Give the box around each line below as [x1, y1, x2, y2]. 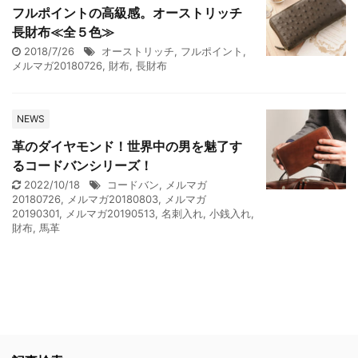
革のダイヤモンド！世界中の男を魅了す [12, 138, 242, 154]
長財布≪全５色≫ [12, 24, 114, 40]
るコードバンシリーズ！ [12, 157, 153, 173]
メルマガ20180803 [67, 193, 158, 205]
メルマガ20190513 [66, 207, 155, 220]
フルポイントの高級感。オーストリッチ [12, 5, 242, 21]
